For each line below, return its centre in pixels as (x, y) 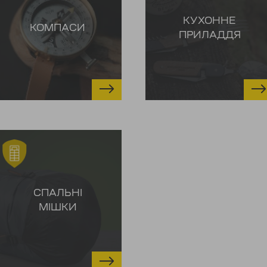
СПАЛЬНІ (58, 194)
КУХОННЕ (209, 22)
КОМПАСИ (58, 29)
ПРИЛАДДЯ (209, 36)
